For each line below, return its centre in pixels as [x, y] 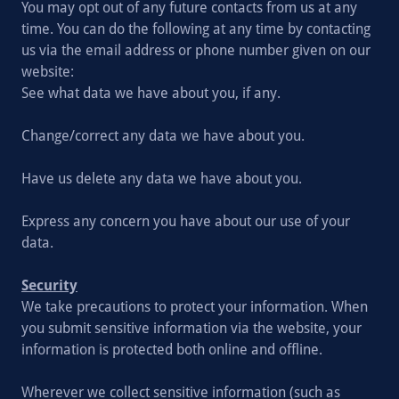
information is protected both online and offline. [172, 350]
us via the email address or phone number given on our [196, 50]
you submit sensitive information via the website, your [191, 328]
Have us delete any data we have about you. [162, 179]
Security [49, 285]
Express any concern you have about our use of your [186, 221]
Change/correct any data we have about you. [163, 136]
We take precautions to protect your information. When [195, 307]
